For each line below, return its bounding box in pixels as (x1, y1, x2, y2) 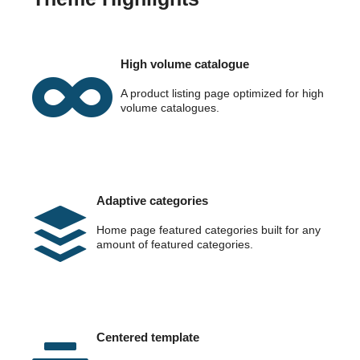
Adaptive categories (96, 194, 208, 208)
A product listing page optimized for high (121, 87, 324, 100)
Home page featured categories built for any (96, 223, 321, 237)
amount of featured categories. (96, 238, 253, 252)
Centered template (96, 330, 199, 345)
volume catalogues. (121, 101, 219, 115)
